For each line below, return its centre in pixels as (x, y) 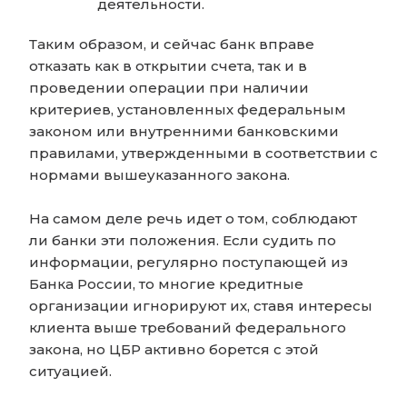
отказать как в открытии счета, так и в (168, 66)
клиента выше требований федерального (188, 328)
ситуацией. (70, 372)
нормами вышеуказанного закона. (159, 175)
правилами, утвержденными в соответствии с (203, 154)
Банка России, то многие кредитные (166, 284)
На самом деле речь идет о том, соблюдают (193, 219)
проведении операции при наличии (169, 88)
